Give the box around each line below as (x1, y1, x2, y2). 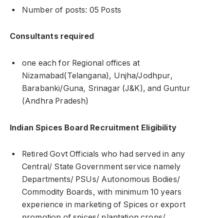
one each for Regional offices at (22, 58, 140, 68)
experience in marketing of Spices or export (22, 200, 185, 210)
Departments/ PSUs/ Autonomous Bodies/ (22, 175, 180, 184)
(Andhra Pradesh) (22, 96, 89, 106)
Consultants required (10, 32, 94, 41)
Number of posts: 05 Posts (22, 5, 121, 15)
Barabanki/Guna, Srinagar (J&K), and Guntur (22, 83, 190, 93)
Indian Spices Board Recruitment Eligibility (10, 123, 177, 132)
